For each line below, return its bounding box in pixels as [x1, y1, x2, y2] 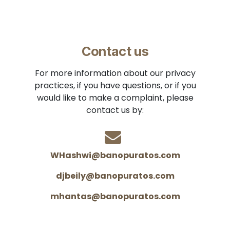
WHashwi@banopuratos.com [50, 149, 180, 161]
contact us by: [86, 104, 144, 116]
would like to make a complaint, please [36, 92, 194, 104]
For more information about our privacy [34, 67, 196, 79]
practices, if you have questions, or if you [34, 80, 196, 91]
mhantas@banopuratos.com [50, 190, 180, 202]
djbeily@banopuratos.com [55, 170, 175, 182]
